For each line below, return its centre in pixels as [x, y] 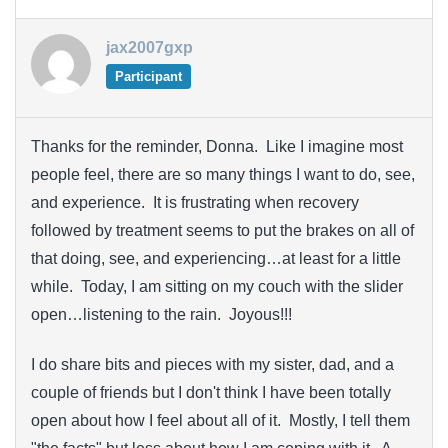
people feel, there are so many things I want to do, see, [223, 174]
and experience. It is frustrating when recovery [195, 202]
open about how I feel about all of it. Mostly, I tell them [220, 421]
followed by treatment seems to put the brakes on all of [222, 230]
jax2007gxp [149, 47]
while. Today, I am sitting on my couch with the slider [217, 286]
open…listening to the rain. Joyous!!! [161, 314]
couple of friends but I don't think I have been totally [211, 393]
